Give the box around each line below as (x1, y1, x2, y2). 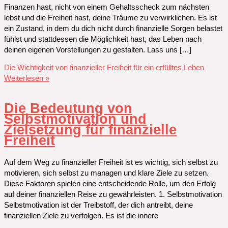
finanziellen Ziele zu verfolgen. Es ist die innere (4, 212, 158, 220)
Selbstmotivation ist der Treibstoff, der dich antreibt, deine (4, 201, 193, 210)
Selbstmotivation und (4, 111, 147, 127)
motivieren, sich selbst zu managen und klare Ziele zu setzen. (4, 169, 209, 178)
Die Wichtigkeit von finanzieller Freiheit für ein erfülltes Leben (4, 64, 204, 72)
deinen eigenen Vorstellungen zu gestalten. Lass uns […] (4, 45, 191, 54)
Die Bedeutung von (4, 100, 132, 117)
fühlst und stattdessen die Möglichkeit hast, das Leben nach (4, 35, 202, 43)
